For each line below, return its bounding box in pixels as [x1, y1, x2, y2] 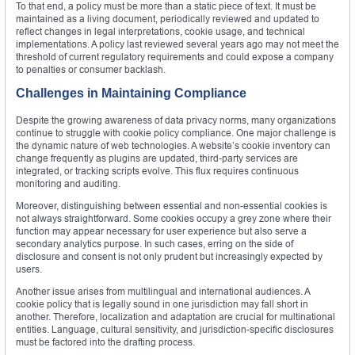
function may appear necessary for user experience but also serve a [16, 225, 307, 238]
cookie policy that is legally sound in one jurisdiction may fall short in [16, 298, 308, 311]
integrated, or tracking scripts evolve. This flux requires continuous [16, 165, 299, 177]
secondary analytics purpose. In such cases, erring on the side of [16, 238, 293, 250]
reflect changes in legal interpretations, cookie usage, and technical [16, 25, 305, 38]
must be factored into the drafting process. [16, 336, 195, 349]
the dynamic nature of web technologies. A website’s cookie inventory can [16, 139, 330, 152]
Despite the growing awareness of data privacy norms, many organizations [16, 114, 336, 127]
